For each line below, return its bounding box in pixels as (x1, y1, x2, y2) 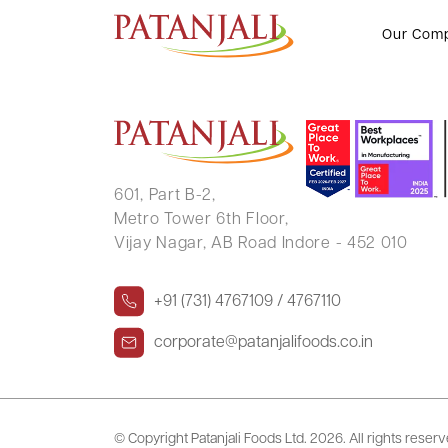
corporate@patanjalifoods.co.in (154, 334, 373, 351)
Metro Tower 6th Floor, (114, 212, 289, 228)
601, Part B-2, (114, 188, 216, 204)
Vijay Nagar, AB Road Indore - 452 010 (114, 236, 408, 252)
